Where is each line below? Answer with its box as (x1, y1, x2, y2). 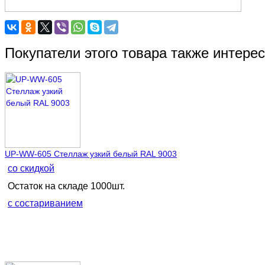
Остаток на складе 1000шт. (8, 180, 125, 191)
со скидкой (8, 163, 54, 173)
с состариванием (8, 198, 83, 208)
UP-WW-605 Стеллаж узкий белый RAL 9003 (5, 148, 177, 159)
